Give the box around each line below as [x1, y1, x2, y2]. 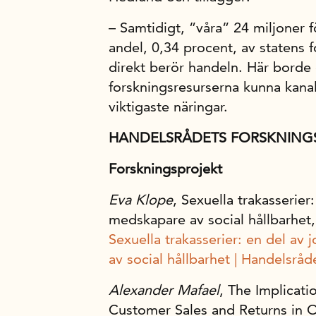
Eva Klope [109, 191, 173, 208]
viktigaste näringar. [109, 98, 228, 115]
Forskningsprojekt [109, 160, 222, 177]
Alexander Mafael [109, 281, 219, 298]
